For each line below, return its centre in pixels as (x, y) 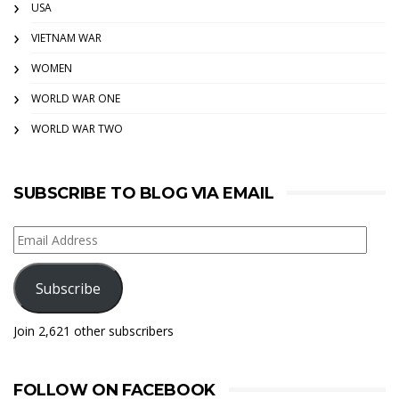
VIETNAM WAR (66, 38)
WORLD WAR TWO (77, 129)
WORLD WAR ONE (76, 99)
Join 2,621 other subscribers (94, 331)
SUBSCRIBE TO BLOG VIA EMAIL (144, 194)
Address (39, 259)
